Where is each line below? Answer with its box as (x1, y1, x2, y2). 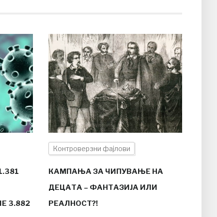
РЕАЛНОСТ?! (48, 199, 98, 208)
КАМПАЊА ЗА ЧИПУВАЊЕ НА (48, 167, 163, 176)
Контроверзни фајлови (52, 144, 130, 153)
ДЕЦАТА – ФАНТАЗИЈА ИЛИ (48, 183, 157, 192)
